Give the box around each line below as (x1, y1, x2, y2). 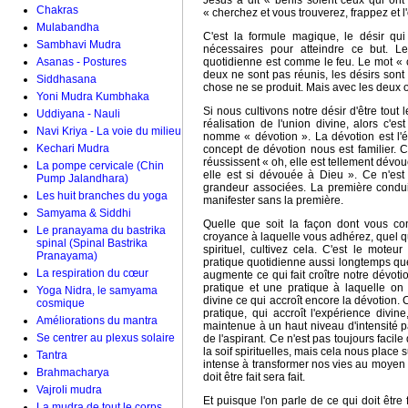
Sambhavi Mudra (36, 38, 121, 51)
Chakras (36, 4, 78, 16)
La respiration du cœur (36, 267, 148, 280)
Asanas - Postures (36, 56, 127, 68)
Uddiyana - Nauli (36, 107, 120, 120)
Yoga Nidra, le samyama (36, 284, 158, 297)
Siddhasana (36, 73, 97, 86)
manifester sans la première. (203, 194, 343, 207)
